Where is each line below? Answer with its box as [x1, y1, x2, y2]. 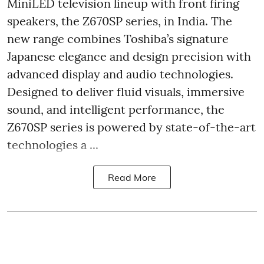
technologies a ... [7, 137, 98, 152]
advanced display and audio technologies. [7, 66, 233, 81]
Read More [108, 171, 156, 183]
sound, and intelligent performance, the [7, 101, 225, 117]
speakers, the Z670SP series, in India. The [7, 13, 232, 28]
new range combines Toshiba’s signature [7, 31, 229, 46]
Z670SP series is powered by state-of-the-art [7, 119, 256, 134]
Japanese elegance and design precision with [7, 48, 251, 64]
